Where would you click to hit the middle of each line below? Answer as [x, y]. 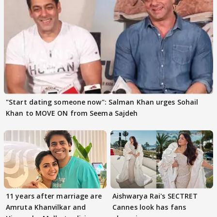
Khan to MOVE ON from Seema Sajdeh [72, 113]
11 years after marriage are [54, 196]
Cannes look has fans [149, 207]
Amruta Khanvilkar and [46, 207]
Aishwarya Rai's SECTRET [155, 196]
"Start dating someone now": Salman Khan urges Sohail [102, 102]
